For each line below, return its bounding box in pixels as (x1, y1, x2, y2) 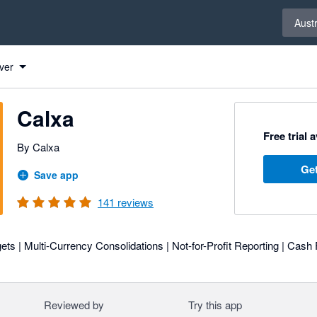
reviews (115, 195, 154, 209)
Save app (34, 168, 79, 182)
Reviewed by (43, 297, 104, 312)
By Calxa (17, 139, 59, 154)
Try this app (188, 297, 242, 312)
